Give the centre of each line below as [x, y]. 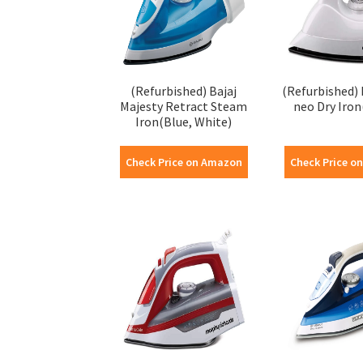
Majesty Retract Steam [184, 106]
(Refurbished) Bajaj [184, 90]
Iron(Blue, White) [184, 121]
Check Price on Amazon [184, 162]
